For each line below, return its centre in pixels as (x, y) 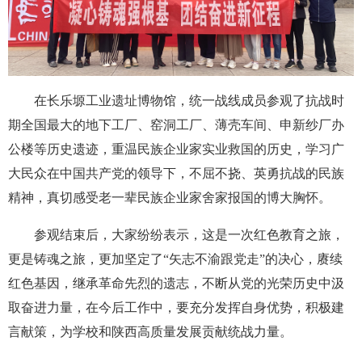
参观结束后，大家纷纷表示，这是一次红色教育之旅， (189, 234)
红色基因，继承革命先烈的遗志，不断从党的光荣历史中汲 (176, 283)
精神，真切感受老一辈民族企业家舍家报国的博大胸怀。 (170, 197)
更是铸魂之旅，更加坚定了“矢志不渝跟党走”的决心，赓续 (175, 259)
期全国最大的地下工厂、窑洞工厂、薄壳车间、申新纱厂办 (176, 124)
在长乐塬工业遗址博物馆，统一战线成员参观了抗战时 (189, 100)
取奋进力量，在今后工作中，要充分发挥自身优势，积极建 (176, 307)
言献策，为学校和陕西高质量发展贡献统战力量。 (150, 331)
